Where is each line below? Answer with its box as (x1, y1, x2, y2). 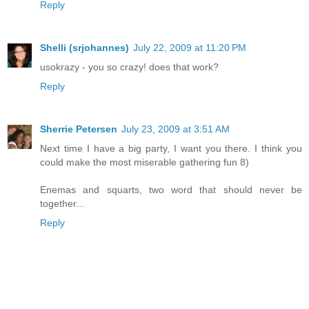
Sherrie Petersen (40, 123, 117, 134)
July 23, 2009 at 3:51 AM (121, 123, 230, 134)
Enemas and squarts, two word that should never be (40, 183, 302, 195)
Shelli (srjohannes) (40, 41, 129, 53)
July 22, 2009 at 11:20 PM (133, 41, 246, 53)
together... (40, 197, 84, 209)
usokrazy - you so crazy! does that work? (40, 61, 219, 72)
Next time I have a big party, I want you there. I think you (40, 142, 302, 154)
